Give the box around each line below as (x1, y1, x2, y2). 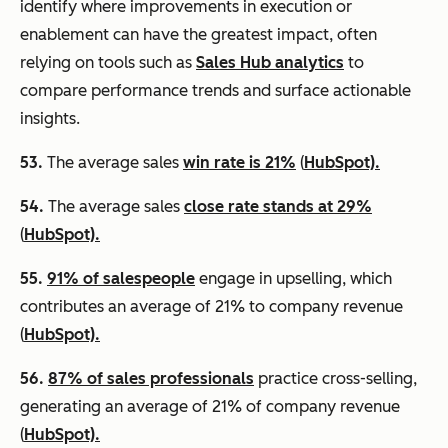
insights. (20, 108, 80, 128)
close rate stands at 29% (184, 196, 372, 216)
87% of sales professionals (48, 368, 254, 388)
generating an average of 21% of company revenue (20, 396, 400, 416)
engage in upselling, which (195, 268, 392, 288)
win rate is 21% (183, 152, 296, 172)
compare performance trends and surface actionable (20, 80, 411, 100)
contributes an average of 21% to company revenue (20, 296, 403, 316)
